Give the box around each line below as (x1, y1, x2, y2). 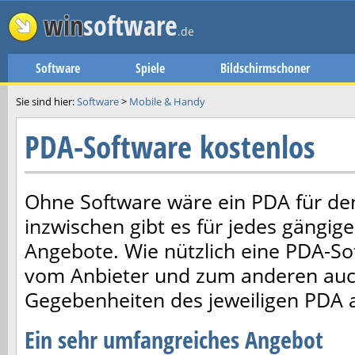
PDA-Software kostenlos (25, 126, 315, 167)
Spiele (136, 59, 165, 77)
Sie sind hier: (16, 94, 77, 109)
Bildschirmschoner (220, 59, 310, 77)
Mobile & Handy (129, 94, 205, 109)
